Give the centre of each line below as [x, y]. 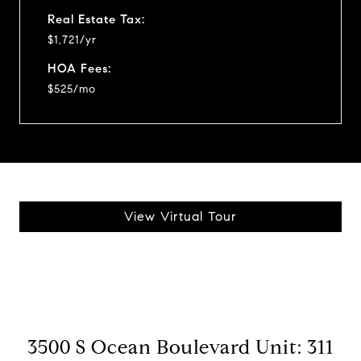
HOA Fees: [79, 68]
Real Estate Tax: [96, 19]
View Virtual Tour [180, 216]
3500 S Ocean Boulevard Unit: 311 [180, 347]
